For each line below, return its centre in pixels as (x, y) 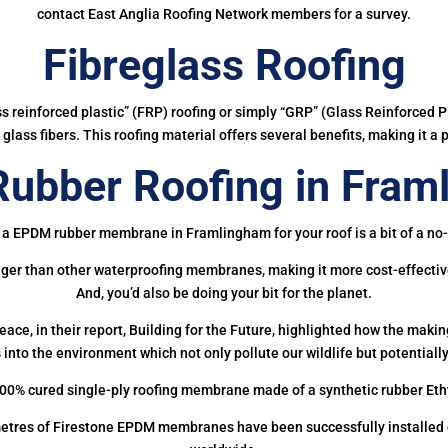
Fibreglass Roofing (224, 64)
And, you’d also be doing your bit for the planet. (224, 292)
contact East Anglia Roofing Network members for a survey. (224, 13)
